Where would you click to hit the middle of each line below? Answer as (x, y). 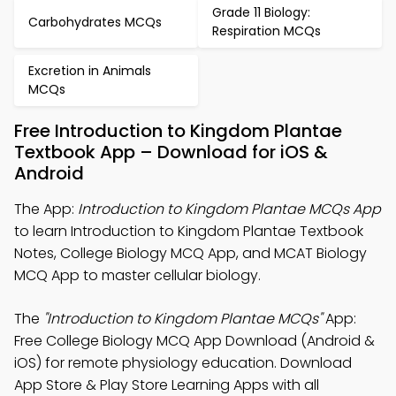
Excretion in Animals (90, 71)
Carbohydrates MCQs (95, 22)
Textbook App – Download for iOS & (171, 152)
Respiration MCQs (267, 31)
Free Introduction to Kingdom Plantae (178, 131)
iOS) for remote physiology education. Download (183, 363)
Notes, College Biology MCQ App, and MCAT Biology (190, 253)
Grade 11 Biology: (261, 12)
